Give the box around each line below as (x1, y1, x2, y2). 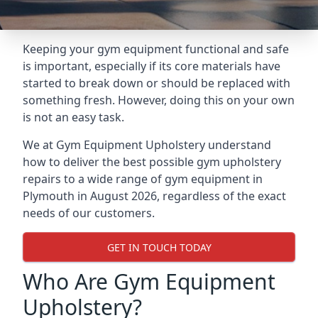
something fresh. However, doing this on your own (23, 92, 295, 108)
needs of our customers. (23, 205, 155, 221)
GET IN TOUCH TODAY (106, 240, 212, 254)
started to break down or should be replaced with (23, 75, 290, 91)
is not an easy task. (23, 109, 124, 125)
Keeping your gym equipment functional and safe (23, 41, 289, 57)
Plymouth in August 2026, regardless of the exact (23, 188, 286, 204)
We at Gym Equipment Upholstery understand (23, 137, 271, 153)
